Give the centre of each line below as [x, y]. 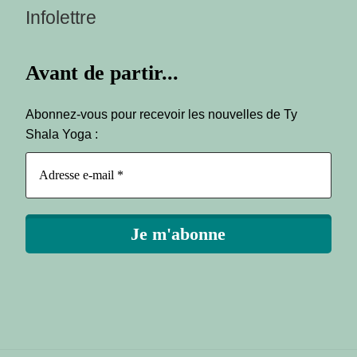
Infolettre [61, 17]
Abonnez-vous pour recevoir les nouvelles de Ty [162, 115]
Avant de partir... [102, 73]
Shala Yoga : [62, 135]
